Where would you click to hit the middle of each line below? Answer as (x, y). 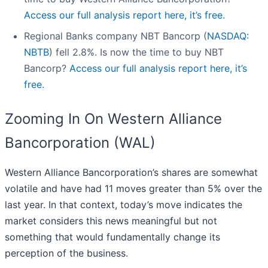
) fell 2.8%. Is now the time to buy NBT (136, 52)
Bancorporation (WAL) (80, 143)
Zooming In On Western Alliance (113, 119)
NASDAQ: (228, 36)
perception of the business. (66, 253)
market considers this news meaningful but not (111, 221)
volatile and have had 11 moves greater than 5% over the (133, 189)
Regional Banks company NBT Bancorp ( (115, 36)
